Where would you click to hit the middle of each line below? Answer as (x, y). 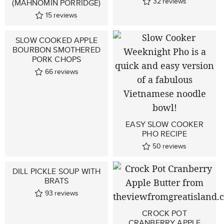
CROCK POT (164, 213)
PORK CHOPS (56, 59)
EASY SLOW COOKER (164, 124)
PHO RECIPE (164, 134)
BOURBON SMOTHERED (56, 50)
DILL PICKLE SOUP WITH (56, 171)
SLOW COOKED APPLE (56, 40)
